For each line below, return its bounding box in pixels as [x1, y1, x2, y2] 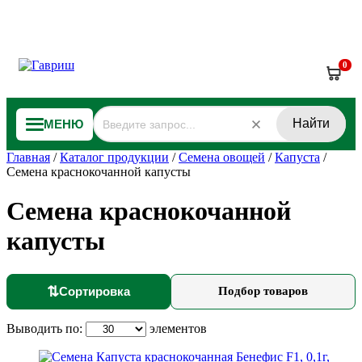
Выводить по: [6, 321, 86, 335]
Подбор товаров [218, 284, 308, 298]
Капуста [275, 150, 320, 164]
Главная [6, 150, 50, 164]
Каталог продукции [60, 150, 169, 164]
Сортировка [59, 284, 130, 299]
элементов [146, 321, 207, 335]
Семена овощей [179, 150, 265, 164]
